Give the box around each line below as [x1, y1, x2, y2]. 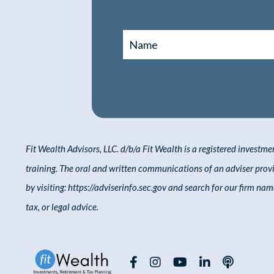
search [185, 182, 210, 193]
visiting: [37, 182, 66, 193]
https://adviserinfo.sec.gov [68, 182, 166, 193]
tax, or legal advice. [26, 201, 98, 212]
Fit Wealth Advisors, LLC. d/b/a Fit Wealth [26, 143, 184, 154]
